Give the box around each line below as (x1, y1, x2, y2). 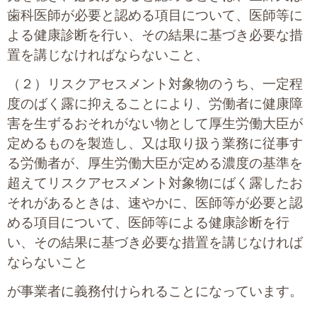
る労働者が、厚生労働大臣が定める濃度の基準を (7, 156, 303, 171)
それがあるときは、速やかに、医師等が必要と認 (7, 195, 303, 211)
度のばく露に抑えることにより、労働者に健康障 (7, 96, 303, 112)
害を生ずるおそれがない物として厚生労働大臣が (7, 116, 303, 132)
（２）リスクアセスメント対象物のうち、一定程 (7, 76, 303, 92)
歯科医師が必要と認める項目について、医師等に (7, 8, 303, 23)
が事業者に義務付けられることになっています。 (7, 284, 303, 299)
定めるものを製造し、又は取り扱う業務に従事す (7, 136, 303, 151)
